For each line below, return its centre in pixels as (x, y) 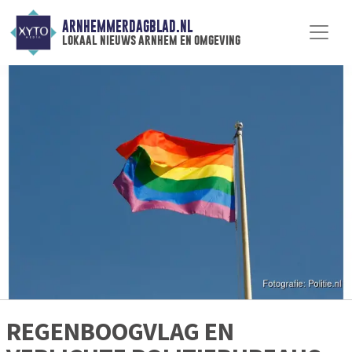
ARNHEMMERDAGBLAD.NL (127, 27)
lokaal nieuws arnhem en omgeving (151, 40)
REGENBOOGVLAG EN (120, 332)
